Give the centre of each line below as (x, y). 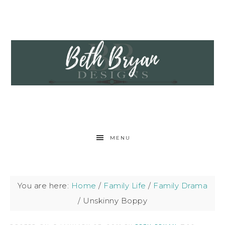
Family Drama (181, 186)
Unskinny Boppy (114, 201)
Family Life (125, 186)
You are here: (44, 186)
